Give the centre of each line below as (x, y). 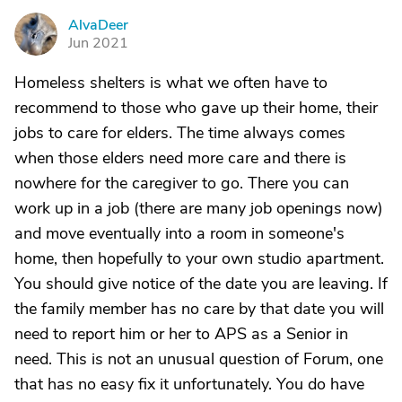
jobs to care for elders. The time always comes (180, 133)
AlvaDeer (98, 25)
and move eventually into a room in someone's (179, 233)
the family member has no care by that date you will (199, 309)
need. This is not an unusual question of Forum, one (199, 359)
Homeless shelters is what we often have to (171, 83)
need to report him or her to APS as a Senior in (181, 334)
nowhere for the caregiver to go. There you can (182, 183)
